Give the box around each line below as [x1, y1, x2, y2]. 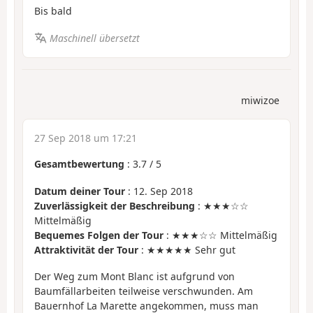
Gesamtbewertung [34, 157, 124, 171]
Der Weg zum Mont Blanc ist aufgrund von [34, 270, 235, 284]
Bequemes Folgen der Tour [34, 228, 163, 242]
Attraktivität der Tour [34, 242, 138, 256]
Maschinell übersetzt [49, 31, 140, 45]
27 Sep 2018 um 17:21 [34, 131, 137, 145]
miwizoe [241, 94, 279, 108]
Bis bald [34, 4, 72, 18]
